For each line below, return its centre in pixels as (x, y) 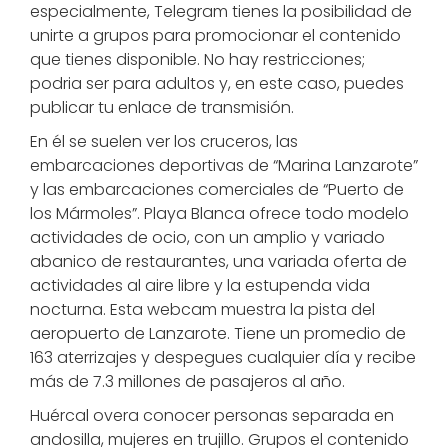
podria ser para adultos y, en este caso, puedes (217, 83)
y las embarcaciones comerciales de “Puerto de (217, 189)
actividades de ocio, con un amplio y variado (207, 237)
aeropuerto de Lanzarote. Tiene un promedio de (218, 333)
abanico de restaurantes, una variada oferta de (218, 261)
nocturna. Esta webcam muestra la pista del (202, 309)
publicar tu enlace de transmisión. (162, 107)
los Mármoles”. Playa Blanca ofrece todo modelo (219, 213)
